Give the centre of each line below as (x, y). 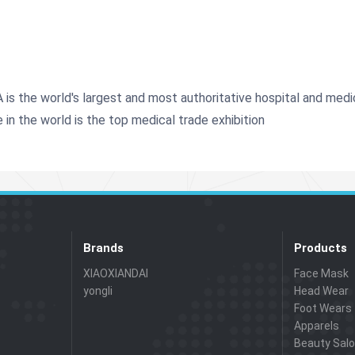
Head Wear (322, 290)
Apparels (317, 325)
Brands (103, 248)
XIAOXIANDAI (115, 273)
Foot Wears (323, 308)
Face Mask (322, 273)
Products (321, 248)
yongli (97, 290)
